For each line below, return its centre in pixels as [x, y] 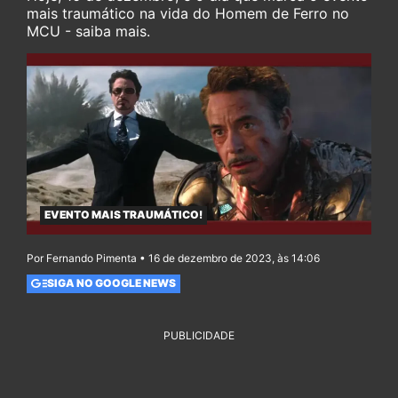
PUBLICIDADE [199, 335]
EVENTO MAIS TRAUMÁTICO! [123, 215]
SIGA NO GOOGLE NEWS [111, 283]
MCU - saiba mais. [88, 31]
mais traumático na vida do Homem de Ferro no [188, 13]
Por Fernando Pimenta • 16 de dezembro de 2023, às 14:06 [173, 258]
